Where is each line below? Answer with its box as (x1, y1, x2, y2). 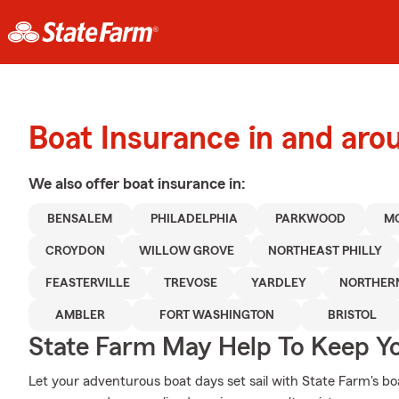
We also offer (28, 175, 123, 191)
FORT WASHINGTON (159, 309, 274, 322)
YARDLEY (250, 277, 306, 289)
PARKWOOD (275, 213, 346, 225)
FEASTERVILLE (45, 277, 130, 289)
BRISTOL (328, 309, 378, 322)
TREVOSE (163, 277, 217, 289)
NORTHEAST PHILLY (267, 245, 382, 257)
